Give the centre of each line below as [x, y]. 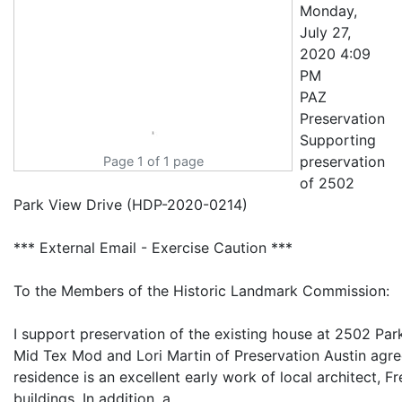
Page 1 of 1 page [153, 161]
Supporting [338, 140]
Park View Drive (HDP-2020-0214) [131, 205]
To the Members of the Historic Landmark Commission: [206, 291]
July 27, [325, 32]
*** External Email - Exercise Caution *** [153, 248]
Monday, [328, 11]
